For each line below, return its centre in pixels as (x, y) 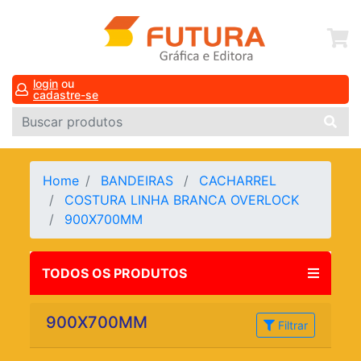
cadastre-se (66, 95)
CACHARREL (240, 181)
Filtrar (291, 326)
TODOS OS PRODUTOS (115, 274)
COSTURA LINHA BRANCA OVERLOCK (184, 200)
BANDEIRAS (139, 181)
